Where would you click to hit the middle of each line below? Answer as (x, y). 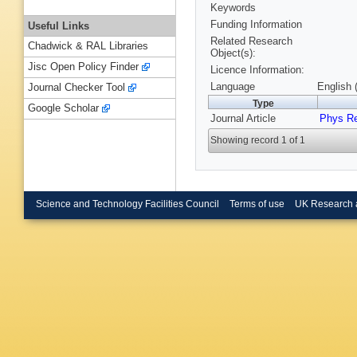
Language (233, 87)
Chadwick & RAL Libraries (88, 46)
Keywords (233, 8)
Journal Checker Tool (76, 88)
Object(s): (233, 53)
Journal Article (243, 119)
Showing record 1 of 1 (258, 141)
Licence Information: (257, 70)
